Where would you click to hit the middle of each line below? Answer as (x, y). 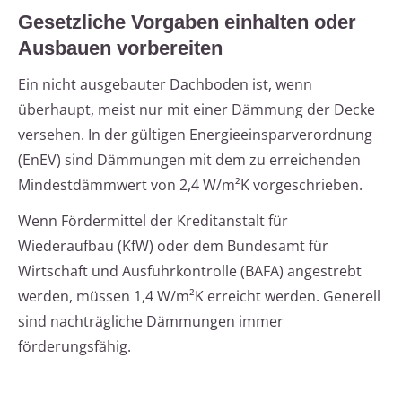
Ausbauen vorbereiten (120, 48)
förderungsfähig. (74, 347)
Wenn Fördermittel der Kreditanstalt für (153, 221)
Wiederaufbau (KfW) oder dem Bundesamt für (173, 246)
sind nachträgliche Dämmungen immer (151, 322)
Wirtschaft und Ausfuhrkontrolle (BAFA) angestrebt (190, 271)
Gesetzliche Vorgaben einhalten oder (187, 22)
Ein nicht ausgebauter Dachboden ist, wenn (165, 85)
